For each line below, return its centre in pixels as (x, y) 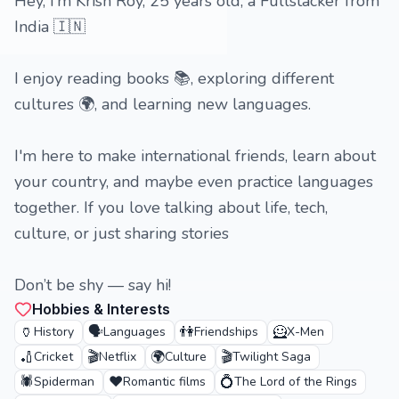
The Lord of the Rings (296, 382)
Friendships (226, 332)
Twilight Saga (272, 357)
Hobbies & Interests (101, 309)
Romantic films (164, 382)
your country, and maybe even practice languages (194, 182)
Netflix (118, 357)
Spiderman (64, 382)
